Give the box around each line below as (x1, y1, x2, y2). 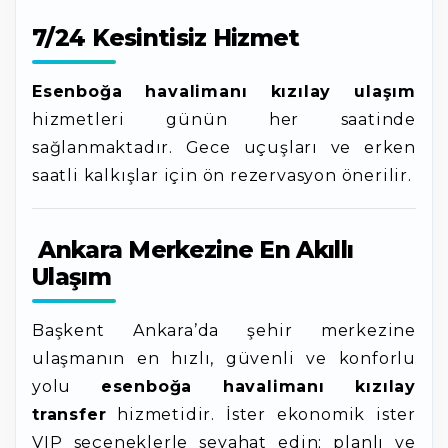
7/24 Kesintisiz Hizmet (32, 24, 300, 52)
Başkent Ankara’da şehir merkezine (32, 321, 416, 340)
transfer (32, 405, 107, 424)
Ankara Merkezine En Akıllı (32, 236, 354, 264)
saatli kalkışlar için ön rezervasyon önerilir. (32, 166, 412, 185)
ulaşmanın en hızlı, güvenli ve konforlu (32, 349, 416, 368)
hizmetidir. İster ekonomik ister (106, 405, 416, 424)
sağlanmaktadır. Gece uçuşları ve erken (32, 138, 416, 157)
